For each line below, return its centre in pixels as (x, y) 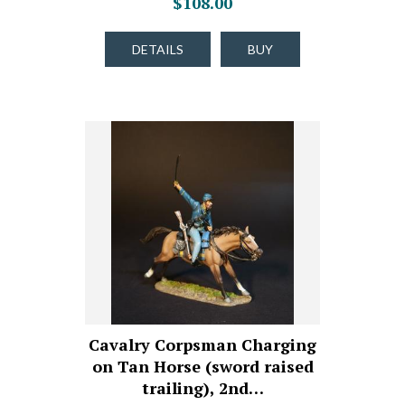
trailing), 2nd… (202, 388)
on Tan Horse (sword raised (202, 366)
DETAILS (158, 49)
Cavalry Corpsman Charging (202, 344)
